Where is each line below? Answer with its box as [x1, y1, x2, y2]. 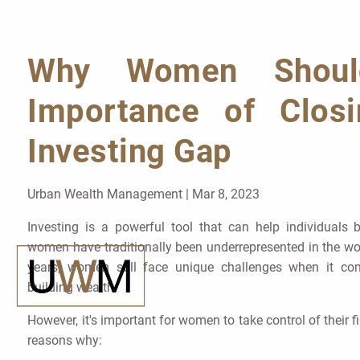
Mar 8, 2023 [192, 186, 260, 202]
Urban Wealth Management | [27, 186, 193, 202]
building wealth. [27, 280, 118, 295]
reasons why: [27, 333, 103, 348]
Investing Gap [27, 133, 232, 170]
